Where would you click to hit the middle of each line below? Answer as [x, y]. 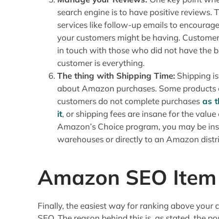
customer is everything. [101, 63]
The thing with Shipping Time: [116, 75]
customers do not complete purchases [129, 101]
